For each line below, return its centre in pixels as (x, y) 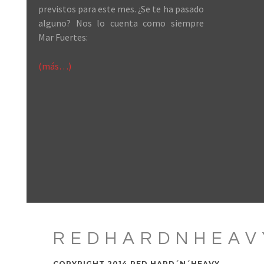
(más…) (55, 66)
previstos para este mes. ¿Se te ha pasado (121, 9)
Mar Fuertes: (63, 37)
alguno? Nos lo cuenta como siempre (121, 23)
